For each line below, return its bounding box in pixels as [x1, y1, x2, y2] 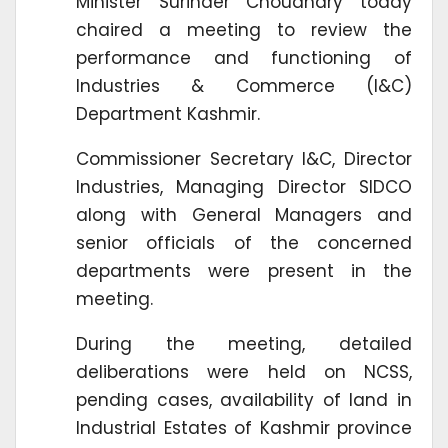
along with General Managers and [76, 203, 412, 228]
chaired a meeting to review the [76, 18, 412, 43]
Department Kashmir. [76, 102, 260, 127]
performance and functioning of [76, 46, 412, 71]
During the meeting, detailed [76, 332, 412, 357]
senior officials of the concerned [76, 231, 412, 256]
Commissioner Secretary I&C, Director [76, 147, 412, 172]
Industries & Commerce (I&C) [76, 74, 412, 99]
